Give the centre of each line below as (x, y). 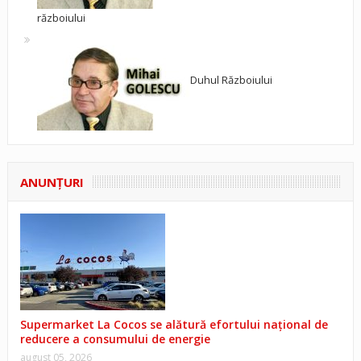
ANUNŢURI (52, 183)
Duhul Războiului (231, 80)
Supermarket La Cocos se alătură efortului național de (174, 325)
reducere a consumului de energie (115, 339)
